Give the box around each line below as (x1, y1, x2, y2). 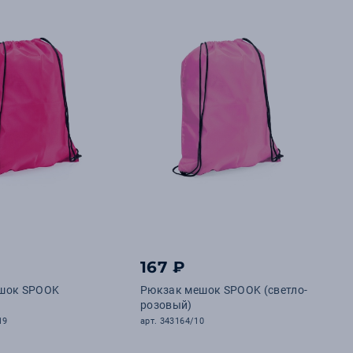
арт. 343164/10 (140, 316, 204, 326)
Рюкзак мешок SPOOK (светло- (140, 284, 308, 296)
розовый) (140, 299, 192, 311)
